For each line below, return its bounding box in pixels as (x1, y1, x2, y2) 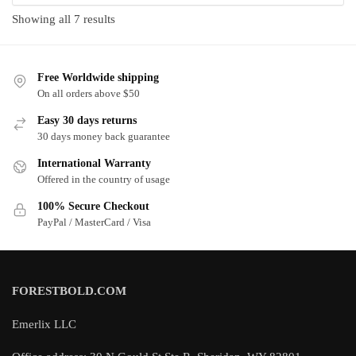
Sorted (114, 12, 146, 25)
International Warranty (37, 157, 151, 169)
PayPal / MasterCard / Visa (37, 215, 151, 228)
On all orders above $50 (37, 87, 140, 99)
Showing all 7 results (12, 13, 115, 26)
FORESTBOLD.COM (12, 284, 126, 298)
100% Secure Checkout (37, 199, 149, 212)
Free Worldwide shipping (37, 71, 159, 83)
